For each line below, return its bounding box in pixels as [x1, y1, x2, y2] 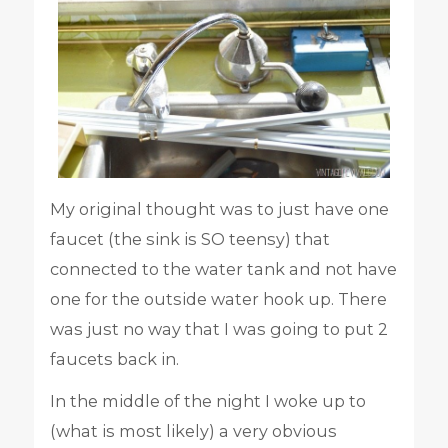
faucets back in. [49, 348, 179, 369]
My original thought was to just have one [49, 198, 389, 219]
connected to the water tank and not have [49, 258, 397, 279]
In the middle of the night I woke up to [49, 390, 366, 411]
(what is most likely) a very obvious [49, 420, 337, 441]
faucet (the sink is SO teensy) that [49, 228, 330, 249]
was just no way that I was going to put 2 [49, 318, 388, 339]
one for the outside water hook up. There [49, 288, 387, 309]
